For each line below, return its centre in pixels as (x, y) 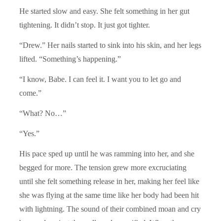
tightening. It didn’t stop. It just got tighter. (85, 25)
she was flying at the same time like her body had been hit (109, 195)
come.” (30, 93)
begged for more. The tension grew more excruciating (103, 167)
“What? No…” (43, 113)
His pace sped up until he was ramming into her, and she (107, 153)
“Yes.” (29, 133)
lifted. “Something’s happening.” (70, 59)
